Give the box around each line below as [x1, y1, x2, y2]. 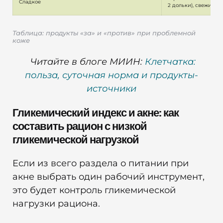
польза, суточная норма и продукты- [25, 69, 198, 81]
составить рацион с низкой [12, 119, 147, 134]
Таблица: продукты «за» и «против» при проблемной [12, 29, 196, 37]
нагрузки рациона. [12, 198, 100, 210]
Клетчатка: [144, 56, 196, 67]
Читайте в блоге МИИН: [30, 56, 145, 67]
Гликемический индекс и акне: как [12, 106, 179, 120]
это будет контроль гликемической [12, 185, 176, 196]
